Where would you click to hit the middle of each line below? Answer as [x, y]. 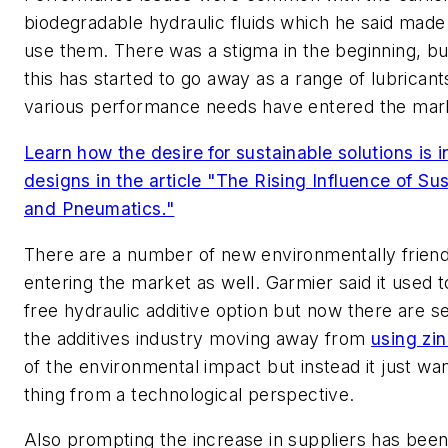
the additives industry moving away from [197, 338]
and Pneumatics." [99, 209]
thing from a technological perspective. [189, 394]
